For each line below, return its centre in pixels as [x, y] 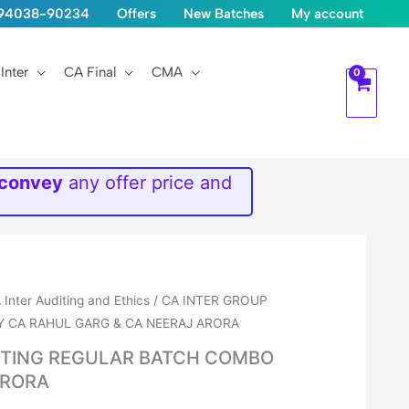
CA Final [90, 72]
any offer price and [147, 182]
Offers [136, 14]
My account [327, 14]
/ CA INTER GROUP [209, 300]
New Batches [224, 14]
